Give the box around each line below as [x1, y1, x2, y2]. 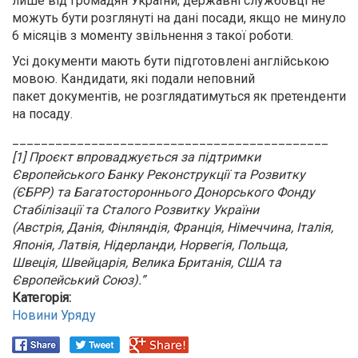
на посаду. [12, 106, 73, 121]
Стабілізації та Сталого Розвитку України [12, 202, 259, 217]
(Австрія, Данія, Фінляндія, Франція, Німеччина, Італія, [12, 220, 333, 235]
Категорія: [12, 290, 74, 305]
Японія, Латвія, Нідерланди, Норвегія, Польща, [12, 237, 288, 253]
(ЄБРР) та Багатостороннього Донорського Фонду [12, 185, 315, 200]
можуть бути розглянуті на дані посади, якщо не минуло [12, 10, 346, 26]
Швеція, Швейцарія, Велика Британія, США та [12, 255, 281, 270]
